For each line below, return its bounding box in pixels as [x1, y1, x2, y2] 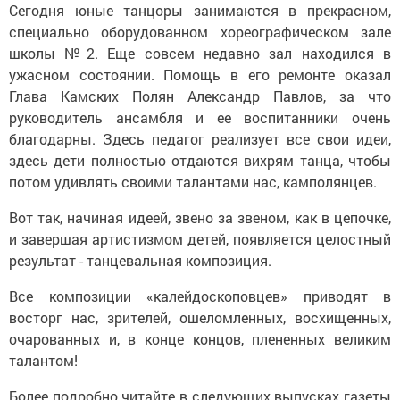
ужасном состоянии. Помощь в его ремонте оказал [9, 65, 391, 84]
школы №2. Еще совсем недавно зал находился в [9, 44, 391, 62]
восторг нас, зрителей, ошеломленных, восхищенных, [9, 308, 391, 327]
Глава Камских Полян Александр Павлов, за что [9, 87, 391, 105]
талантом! [9, 351, 78, 370]
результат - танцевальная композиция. [9, 251, 271, 270]
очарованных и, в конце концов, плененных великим [9, 329, 391, 348]
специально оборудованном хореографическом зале [9, 22, 391, 41]
